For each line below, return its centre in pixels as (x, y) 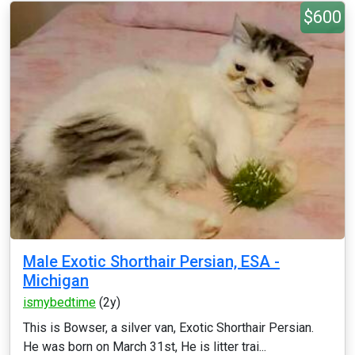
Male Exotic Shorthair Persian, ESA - (151, 261)
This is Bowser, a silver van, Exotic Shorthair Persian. (168, 328)
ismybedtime (59, 302)
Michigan (56, 281)
